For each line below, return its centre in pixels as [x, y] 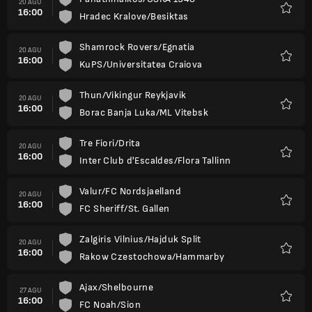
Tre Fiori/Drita [110, 143]
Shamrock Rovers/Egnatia [137, 47]
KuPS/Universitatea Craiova [141, 64]
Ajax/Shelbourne [117, 287]
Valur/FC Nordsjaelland [131, 191]
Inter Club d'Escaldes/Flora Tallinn [155, 161]
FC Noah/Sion [110, 305]
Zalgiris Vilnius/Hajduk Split [140, 239]
